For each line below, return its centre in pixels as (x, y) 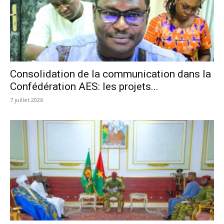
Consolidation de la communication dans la (110, 74)
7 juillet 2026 (26, 99)
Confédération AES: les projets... (84, 86)
